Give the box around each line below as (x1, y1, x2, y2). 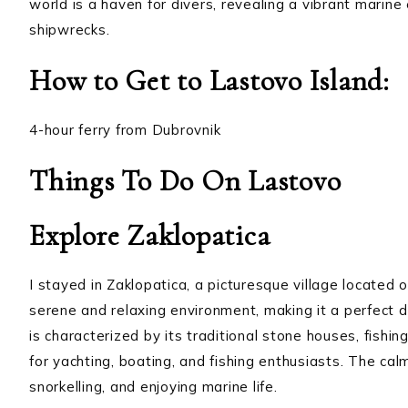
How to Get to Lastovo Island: (29, 63, 397, 99)
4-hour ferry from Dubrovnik (29, 121, 221, 139)
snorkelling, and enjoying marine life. (29, 378, 278, 396)
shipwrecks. (29, 21, 110, 39)
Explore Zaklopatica (29, 218, 270, 254)
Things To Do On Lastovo (29, 163, 342, 199)
